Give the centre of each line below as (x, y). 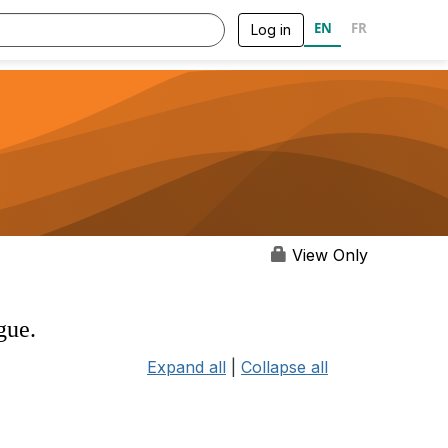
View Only (327, 254)
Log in (271, 29)
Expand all (186, 367)
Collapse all (284, 367)
